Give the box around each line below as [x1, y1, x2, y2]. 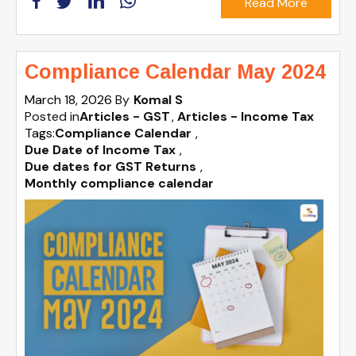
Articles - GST [79, 108, 170, 126]
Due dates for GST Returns [25, 158, 196, 176]
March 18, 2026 [25, 91, 115, 109]
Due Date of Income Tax [25, 141, 176, 159]
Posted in [25, 108, 79, 126]
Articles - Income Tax [177, 108, 314, 126]
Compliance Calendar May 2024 [25, 60, 326, 83]
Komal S [133, 91, 183, 109]
